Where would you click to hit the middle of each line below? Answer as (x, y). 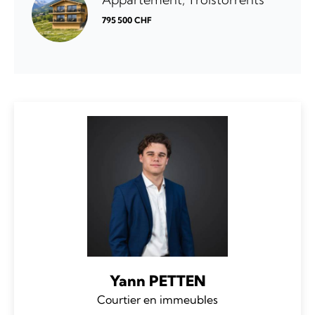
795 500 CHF (127, 20)
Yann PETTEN (157, 281)
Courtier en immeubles (157, 300)
